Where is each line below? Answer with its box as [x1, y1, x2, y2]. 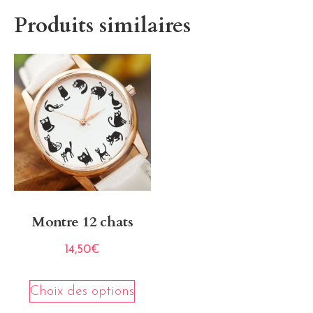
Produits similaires [14, 10, 191, 40]
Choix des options [30, 284, 135, 299]
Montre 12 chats [31, 212, 133, 231]
